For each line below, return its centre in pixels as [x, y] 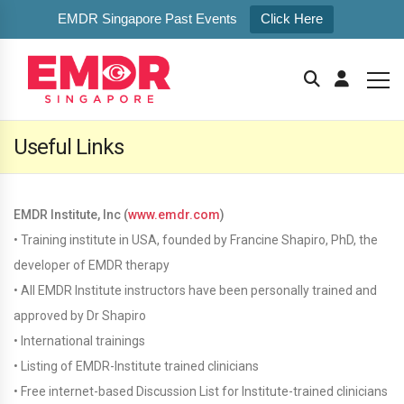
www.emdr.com [174, 215]
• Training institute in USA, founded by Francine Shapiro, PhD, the [196, 240]
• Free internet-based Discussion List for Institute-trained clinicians [201, 391]
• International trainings [79, 341]
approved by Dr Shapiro [80, 316]
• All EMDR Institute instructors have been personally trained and [195, 290]
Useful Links [69, 147]
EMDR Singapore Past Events [147, 18]
